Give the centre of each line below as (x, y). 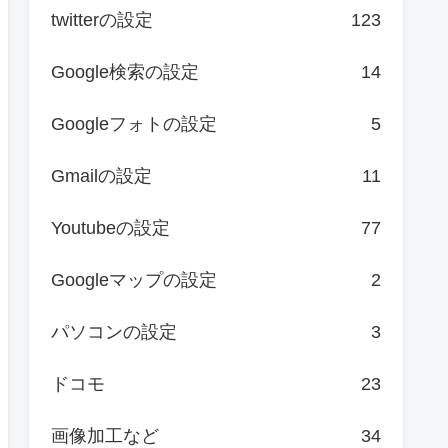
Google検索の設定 (125, 72)
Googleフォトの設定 (134, 124)
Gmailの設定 (101, 176)
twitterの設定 (102, 20)
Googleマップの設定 (134, 280)
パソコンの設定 (114, 332)
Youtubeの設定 (110, 228)
